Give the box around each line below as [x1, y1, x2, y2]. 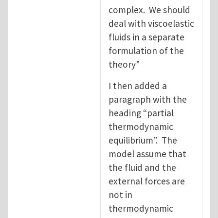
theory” [109, 58, 140, 70]
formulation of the [109, 44, 184, 56]
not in [109, 188, 132, 200]
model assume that [109, 147, 186, 160]
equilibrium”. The [109, 134, 177, 146]
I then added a [109, 79, 167, 91]
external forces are [109, 175, 185, 187]
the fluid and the [109, 161, 176, 173]
